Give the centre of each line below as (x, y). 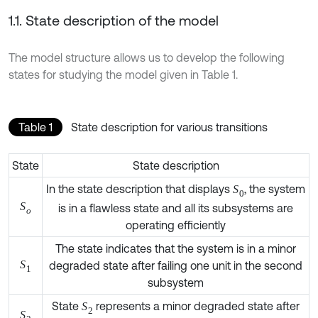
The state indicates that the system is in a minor (176, 230)
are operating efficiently (176, 207)
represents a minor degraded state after (198, 288)
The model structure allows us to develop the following (147, 42)
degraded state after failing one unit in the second (176, 247)
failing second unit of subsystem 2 (176, 305)
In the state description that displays (158, 173)
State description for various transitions (169, 111)
